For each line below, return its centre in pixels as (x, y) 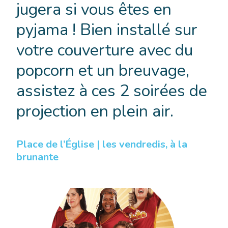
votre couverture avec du (105, 50)
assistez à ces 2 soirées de (112, 91)
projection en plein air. (95, 111)
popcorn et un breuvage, (103, 71)
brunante (37, 157)
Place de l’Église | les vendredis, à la (102, 145)
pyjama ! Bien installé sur (107, 30)
